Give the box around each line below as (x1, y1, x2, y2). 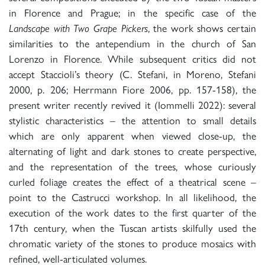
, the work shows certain (147, 22, 256, 35)
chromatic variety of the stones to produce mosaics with (9, 237, 256, 250)
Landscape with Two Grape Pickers (9, 22, 148, 35)
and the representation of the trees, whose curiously (9, 160, 256, 173)
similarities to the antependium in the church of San (9, 37, 256, 50)
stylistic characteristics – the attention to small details (9, 114, 256, 127)
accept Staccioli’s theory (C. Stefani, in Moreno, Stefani (9, 68, 256, 81)
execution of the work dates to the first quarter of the (9, 206, 256, 219)
